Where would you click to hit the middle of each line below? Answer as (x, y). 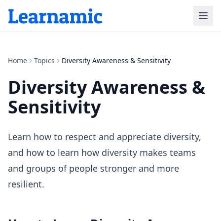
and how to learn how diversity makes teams (102, 152)
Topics (44, 60)
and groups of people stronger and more (93, 168)
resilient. (26, 184)
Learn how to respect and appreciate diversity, (105, 137)
